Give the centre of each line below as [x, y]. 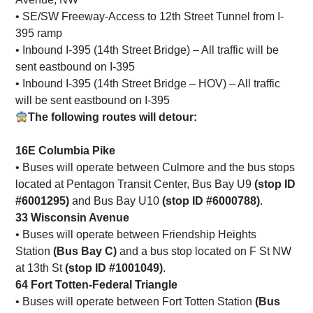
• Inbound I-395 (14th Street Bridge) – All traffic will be [147, 50]
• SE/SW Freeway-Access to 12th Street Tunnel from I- [150, 17]
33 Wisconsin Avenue [72, 218]
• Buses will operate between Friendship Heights [136, 235]
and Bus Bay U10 [116, 201]
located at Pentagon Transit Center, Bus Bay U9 [135, 184]
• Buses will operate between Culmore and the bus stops [155, 168]
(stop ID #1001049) [114, 268]
